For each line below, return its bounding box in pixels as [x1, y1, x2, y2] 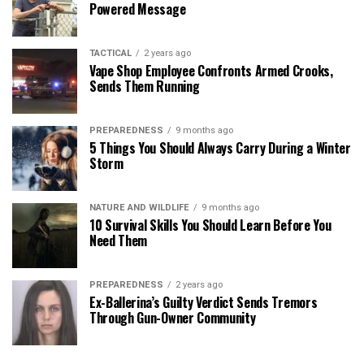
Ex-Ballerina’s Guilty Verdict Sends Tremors [89, 292, 318, 312]
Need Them [89, 230, 148, 250]
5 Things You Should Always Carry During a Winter [89, 137, 351, 158]
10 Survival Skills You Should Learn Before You [89, 214, 331, 235]
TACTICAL [89, 47, 132, 58]
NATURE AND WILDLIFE [89, 201, 189, 213]
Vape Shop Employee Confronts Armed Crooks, [89, 60, 333, 80]
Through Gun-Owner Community [89, 307, 256, 327]
